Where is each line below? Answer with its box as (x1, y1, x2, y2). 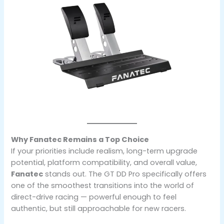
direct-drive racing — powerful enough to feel (11, 191, 177, 202)
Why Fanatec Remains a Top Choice (11, 134, 149, 144)
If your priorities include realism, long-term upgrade (11, 145, 198, 156)
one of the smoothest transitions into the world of (11, 180, 194, 190)
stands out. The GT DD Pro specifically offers (43, 168, 207, 179)
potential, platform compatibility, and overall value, (11, 157, 197, 167)
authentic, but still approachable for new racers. (11, 203, 186, 213)
